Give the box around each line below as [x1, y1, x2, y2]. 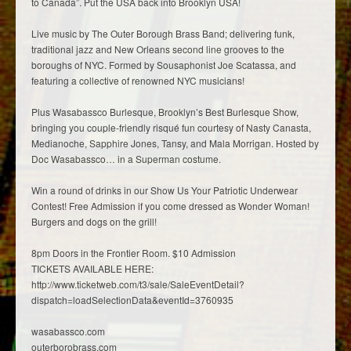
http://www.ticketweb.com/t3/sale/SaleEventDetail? [31, 277, 244, 291]
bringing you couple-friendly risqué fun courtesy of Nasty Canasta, [31, 120, 311, 134]
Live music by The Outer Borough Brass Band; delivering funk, [31, 26, 295, 40]
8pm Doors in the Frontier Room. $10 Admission [31, 245, 236, 259]
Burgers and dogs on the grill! [31, 214, 157, 228]
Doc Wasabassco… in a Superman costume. [31, 151, 221, 165]
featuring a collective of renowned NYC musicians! [31, 73, 244, 87]
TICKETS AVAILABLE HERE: [31, 261, 154, 275]
